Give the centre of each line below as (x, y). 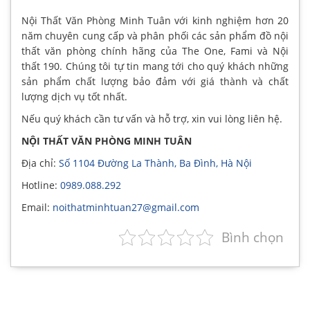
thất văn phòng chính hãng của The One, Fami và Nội (155, 51)
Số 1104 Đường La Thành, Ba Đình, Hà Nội (155, 163)
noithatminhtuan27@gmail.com (126, 207)
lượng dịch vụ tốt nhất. (74, 96)
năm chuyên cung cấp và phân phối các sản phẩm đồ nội (155, 35)
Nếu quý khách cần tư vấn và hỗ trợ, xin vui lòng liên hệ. (152, 118)
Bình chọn (252, 237)
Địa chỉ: (40, 163)
